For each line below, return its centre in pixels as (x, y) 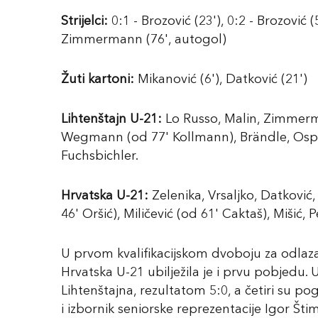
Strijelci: (84, 21)
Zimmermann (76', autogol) (144, 40)
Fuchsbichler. (100, 156)
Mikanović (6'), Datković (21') (221, 79)
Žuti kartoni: (98, 79)
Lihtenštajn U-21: (111, 119)
